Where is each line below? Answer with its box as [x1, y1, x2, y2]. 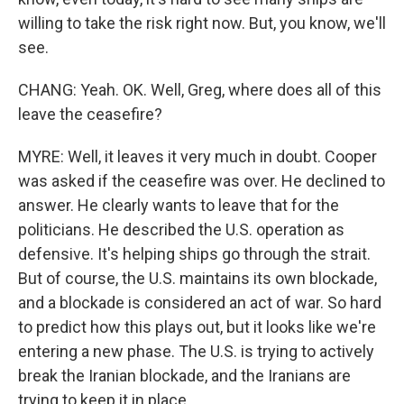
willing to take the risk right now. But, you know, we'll [18, 14, 386, 32]
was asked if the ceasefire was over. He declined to [18, 171, 385, 190]
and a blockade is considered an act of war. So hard [18, 293, 381, 312]
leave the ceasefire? [18, 105, 162, 124]
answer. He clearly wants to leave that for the [18, 196, 339, 215]
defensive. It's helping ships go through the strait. [18, 244, 371, 263]
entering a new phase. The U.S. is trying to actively [18, 342, 374, 361]
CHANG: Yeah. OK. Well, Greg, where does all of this [18, 80, 381, 99]
